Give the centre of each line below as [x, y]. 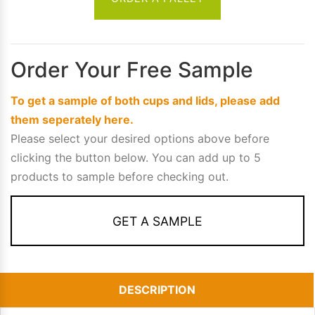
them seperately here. [72, 119]
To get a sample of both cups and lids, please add [145, 100]
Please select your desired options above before [140, 138]
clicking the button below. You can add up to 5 [136, 157]
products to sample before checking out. [120, 176]
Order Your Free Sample [132, 70]
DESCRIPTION [157, 289]
